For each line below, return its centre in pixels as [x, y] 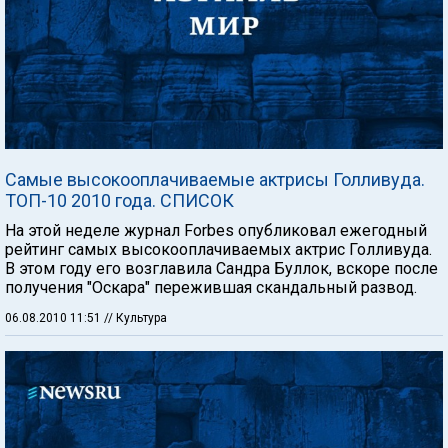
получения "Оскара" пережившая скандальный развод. [211, 287]
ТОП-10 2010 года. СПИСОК [119, 200]
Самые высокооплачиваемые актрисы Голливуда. [215, 179]
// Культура [135, 318]
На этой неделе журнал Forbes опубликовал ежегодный [216, 230]
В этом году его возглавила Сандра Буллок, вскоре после [221, 268]
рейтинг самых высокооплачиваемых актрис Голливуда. [218, 249]
